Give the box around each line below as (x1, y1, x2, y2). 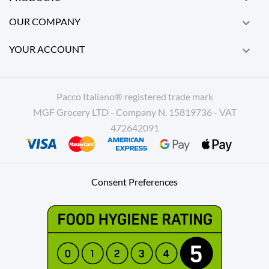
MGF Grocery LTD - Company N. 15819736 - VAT (32, 106, 237, 118)
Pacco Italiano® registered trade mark (56, 91, 213, 103)
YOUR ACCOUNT (9, 43, 85, 55)
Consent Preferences (91, 176, 178, 187)
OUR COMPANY (9, 15, 80, 27)
